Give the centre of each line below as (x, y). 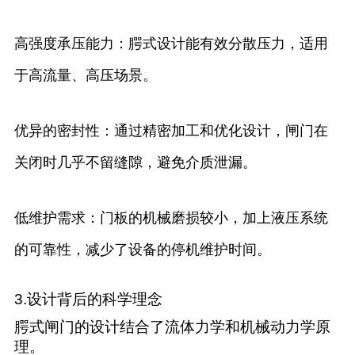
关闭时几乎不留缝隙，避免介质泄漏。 (135, 163)
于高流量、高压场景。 (85, 76)
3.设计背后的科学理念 (88, 300)
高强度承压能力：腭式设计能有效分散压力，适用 (171, 44)
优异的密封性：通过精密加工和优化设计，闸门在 (171, 131)
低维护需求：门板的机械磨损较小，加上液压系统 (171, 218)
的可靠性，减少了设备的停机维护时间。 (142, 250)
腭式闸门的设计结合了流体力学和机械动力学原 (172, 327)
